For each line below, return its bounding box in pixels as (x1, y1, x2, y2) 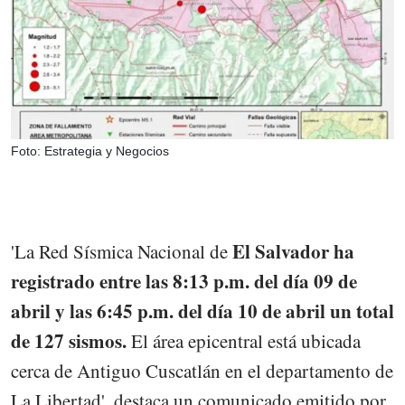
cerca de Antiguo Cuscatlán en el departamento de (11, 358, 393, 384)
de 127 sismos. (11, 327, 127, 355)
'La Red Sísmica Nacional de (11, 239, 232, 265)
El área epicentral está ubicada (127, 328, 361, 354)
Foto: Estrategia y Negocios (11, 144, 169, 159)
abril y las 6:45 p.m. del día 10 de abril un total (11, 297, 394, 325)
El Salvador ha (232, 238, 354, 266)
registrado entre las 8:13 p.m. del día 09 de (11, 268, 357, 296)
